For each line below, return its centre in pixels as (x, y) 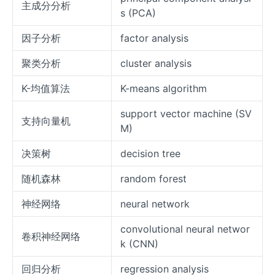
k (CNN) (139, 244)
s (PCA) (138, 13)
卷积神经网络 (51, 237)
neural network (155, 204)
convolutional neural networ (185, 229)
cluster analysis (156, 64)
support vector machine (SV (186, 114)
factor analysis (154, 38)
